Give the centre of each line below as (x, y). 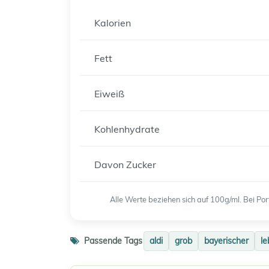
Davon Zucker (125, 165)
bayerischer (226, 241)
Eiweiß (109, 94)
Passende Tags (112, 241)
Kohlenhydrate (127, 129)
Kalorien (113, 23)
